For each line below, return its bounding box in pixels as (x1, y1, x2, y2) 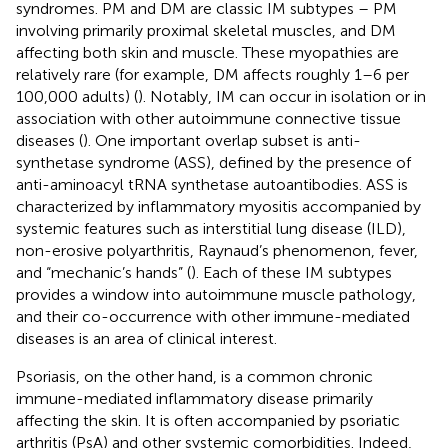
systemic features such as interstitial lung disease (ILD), (16, 218, 406, 238)
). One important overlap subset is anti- (83, 130, 361, 150)
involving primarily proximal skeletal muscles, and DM (16, 20, 396, 40)
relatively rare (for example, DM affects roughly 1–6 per (16, 64, 409, 84)
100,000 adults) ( (16, 86, 138, 106)
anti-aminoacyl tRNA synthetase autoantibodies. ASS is (16, 174, 408, 194)
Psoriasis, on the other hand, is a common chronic (16, 366, 373, 386)
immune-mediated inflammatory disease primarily (16, 388, 373, 408)
